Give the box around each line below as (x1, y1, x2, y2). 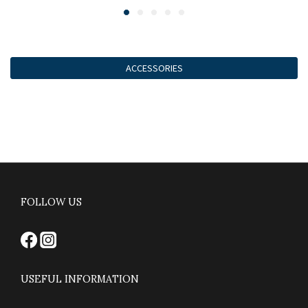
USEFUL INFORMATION (21, 273, 139, 286)
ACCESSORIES (125, 61, 183, 75)
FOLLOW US (21, 196, 82, 209)
